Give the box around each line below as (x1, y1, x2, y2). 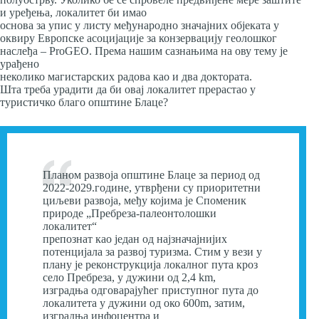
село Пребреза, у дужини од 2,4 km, (43, 271, 216, 283)
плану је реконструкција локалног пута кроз (43, 258, 258, 271)
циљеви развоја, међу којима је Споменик (43, 194, 246, 206)
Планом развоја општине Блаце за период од (43, 168, 260, 181)
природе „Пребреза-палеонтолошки (43, 206, 216, 219)
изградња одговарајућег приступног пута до (43, 283, 258, 296)
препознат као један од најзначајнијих (43, 232, 227, 245)
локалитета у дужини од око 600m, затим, (43, 296, 245, 309)
